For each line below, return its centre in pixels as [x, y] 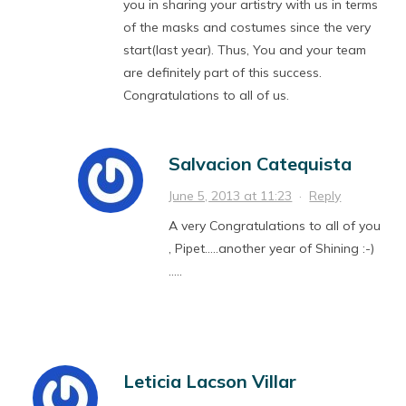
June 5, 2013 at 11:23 [231, 196]
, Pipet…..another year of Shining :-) [272, 249]
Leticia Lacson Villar [210, 382]
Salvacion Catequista [261, 164]
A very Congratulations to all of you [275, 226]
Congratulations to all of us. [207, 96]
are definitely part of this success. [223, 73]
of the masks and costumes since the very [247, 28]
